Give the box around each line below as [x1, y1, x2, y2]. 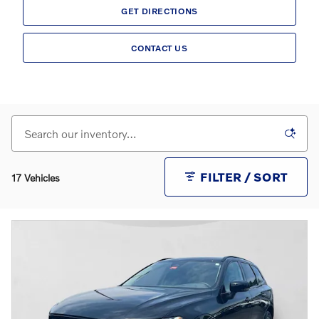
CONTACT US [131, 42, 188, 53]
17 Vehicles [11, 171, 60, 184]
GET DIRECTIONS [121, 5, 198, 16]
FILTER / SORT [199, 169, 288, 184]
